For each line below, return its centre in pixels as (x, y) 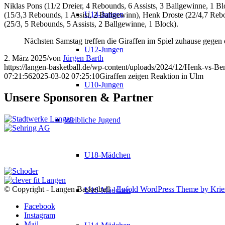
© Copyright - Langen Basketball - (60, 189)
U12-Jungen (104, 49)
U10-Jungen (104, 85)
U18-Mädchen (107, 155)
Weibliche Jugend (92, 120)
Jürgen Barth (83, 58)
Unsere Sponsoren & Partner (79, 97)
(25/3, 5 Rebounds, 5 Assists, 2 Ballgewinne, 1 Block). (91, 24)
